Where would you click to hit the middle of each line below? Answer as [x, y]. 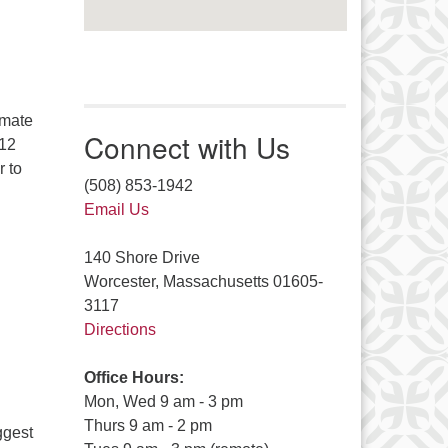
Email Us [116, 210]
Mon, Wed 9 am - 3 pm [163, 402]
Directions [119, 330]
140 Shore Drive [141, 258]
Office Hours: [133, 378]
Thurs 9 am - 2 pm [147, 426]
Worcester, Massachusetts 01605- [203, 282]
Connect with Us [186, 147]
